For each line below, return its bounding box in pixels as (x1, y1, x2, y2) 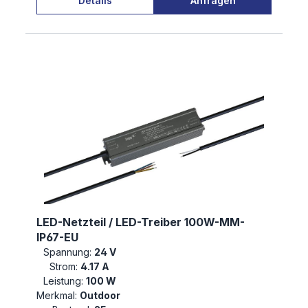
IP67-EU (36, 230, 78, 245)
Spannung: (43, 246, 91, 258)
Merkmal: (36, 289, 77, 302)
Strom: (49, 261, 78, 273)
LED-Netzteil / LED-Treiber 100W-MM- (36, 215, 245, 230)
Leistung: (43, 275, 83, 287)
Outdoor (80, 289, 122, 302)
